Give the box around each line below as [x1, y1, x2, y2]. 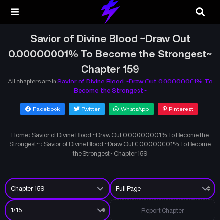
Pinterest [168, 106, 193, 112]
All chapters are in [7, 78, 57, 84]
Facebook [32, 106, 60, 112]
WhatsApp [120, 106, 149, 112]
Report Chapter [141, 207, 184, 214]
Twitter [81, 106, 100, 112]
